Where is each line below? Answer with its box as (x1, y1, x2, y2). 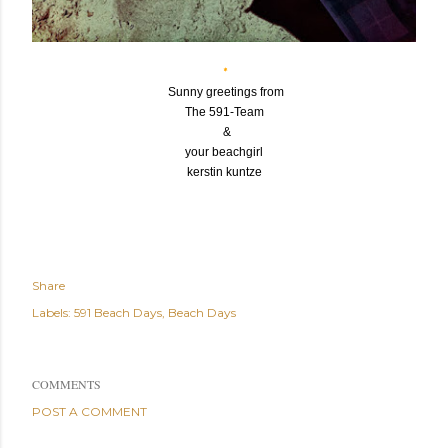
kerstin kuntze (183, 165, 262, 180)
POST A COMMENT (32, 404, 147, 420)
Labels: (32, 305, 71, 321)
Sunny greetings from (164, 85, 284, 100)
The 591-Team (184, 105, 264, 120)
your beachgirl (185, 145, 263, 160)
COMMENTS (32, 376, 101, 393)
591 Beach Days (74, 305, 162, 321)
